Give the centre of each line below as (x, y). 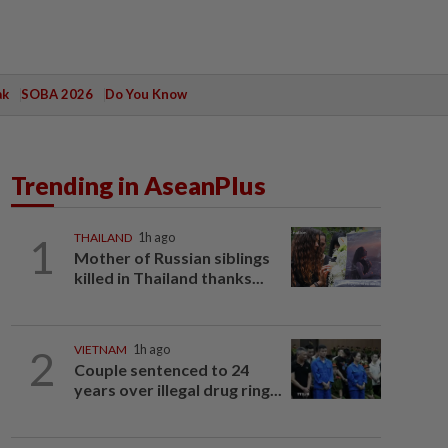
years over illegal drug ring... (177, 389)
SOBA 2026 (56, 94)
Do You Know (145, 94)
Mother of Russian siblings (171, 257)
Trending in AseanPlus (138, 185)
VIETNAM (100, 349)
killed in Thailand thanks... (168, 277)
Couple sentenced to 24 (161, 369)
